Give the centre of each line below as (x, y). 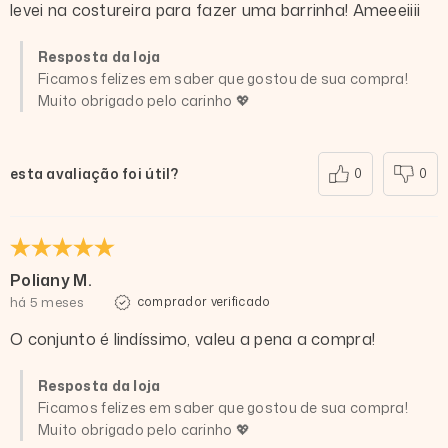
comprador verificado (203, 302)
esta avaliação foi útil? (94, 174)
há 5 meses (47, 302)
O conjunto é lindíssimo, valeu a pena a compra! (193, 339)
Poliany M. (51, 280)
